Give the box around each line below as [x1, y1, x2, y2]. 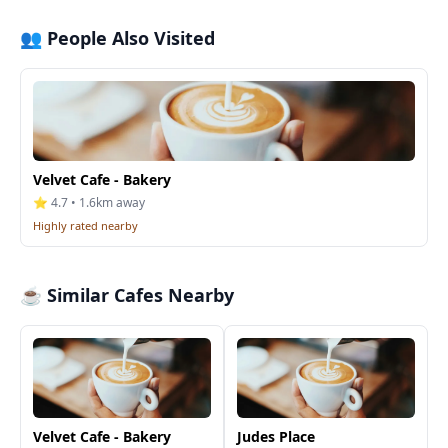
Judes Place [237, 427, 315, 446]
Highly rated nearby [33, 218, 138, 233]
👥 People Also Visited [20, 26, 215, 50]
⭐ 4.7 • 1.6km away [33, 194, 145, 211]
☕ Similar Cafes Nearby [20, 283, 234, 307]
